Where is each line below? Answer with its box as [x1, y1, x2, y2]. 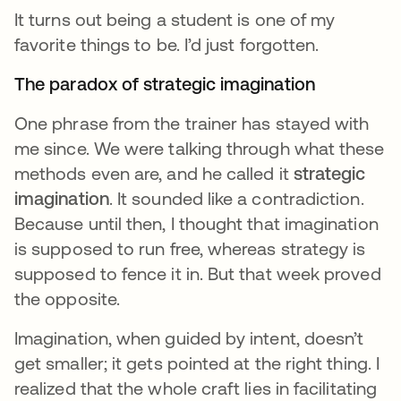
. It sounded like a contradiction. [108, 188, 364, 209]
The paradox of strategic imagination [14, 73, 315, 95]
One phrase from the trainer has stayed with [14, 113, 370, 134]
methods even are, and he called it [14, 163, 294, 184]
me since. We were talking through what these [14, 138, 385, 159]
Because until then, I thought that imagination [14, 213, 379, 235]
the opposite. [14, 288, 125, 310]
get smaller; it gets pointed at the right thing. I [14, 353, 380, 374]
